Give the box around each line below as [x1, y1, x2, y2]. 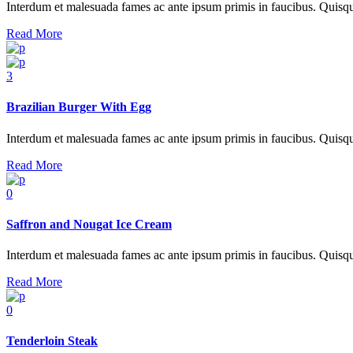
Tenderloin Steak [6, 334, 98, 348]
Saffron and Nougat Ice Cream [6, 217, 172, 231]
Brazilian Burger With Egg [6, 100, 151, 114]
